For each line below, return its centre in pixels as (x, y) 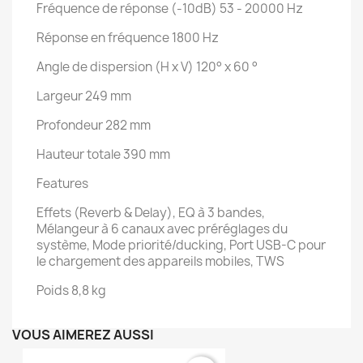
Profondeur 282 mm (94, 125)
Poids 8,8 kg (71, 290)
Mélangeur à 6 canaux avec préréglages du (162, 229)
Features (62, 184)
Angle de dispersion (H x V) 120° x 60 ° (147, 67)
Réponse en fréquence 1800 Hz (128, 38)
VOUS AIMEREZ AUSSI (83, 335)
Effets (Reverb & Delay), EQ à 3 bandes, (151, 213)
